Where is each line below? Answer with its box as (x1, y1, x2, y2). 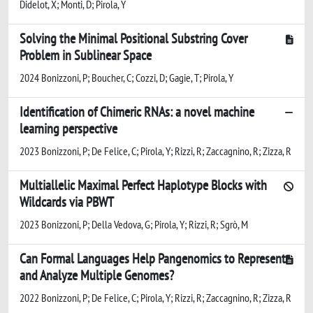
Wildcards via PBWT (20, 192, 114, 211)
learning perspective (20, 119, 117, 138)
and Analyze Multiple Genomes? (20, 265, 174, 284)
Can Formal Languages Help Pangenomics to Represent (20, 249, 286, 268)
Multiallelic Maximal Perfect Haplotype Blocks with (20, 175, 267, 194)
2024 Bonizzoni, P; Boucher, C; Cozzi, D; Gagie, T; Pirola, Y (20, 70, 233, 85)
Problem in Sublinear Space (20, 45, 152, 64)
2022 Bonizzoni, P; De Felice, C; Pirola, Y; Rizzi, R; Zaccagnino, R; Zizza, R (20, 290, 291, 305)
